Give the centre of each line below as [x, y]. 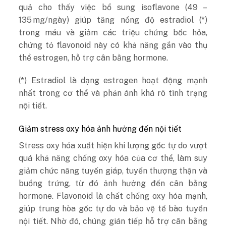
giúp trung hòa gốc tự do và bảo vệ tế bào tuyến [113, 209]
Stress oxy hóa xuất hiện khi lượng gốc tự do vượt [113, 146]
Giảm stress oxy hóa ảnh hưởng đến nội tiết [100, 129]
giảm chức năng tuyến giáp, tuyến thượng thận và [113, 171]
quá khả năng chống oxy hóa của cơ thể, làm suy [113, 158]
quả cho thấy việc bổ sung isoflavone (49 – [113, 7]
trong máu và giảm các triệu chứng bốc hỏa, [113, 32]
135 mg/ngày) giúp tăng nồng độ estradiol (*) [113, 20]
